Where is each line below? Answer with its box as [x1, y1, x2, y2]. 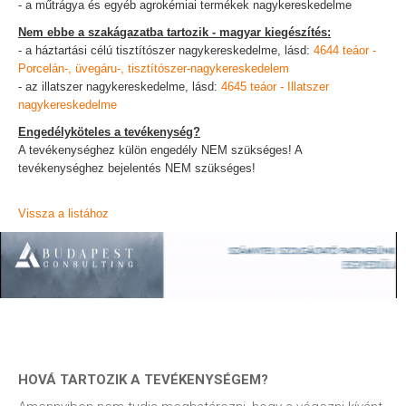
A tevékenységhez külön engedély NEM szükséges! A [18, 143, 302, 157]
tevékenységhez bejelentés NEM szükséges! [18, 161, 256, 175]
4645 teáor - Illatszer [221, 80, 329, 93]
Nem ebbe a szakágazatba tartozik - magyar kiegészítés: [18, 25, 331, 39]
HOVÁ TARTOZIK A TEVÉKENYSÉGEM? [18, 371, 268, 388]
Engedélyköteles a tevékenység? [18, 125, 200, 139]
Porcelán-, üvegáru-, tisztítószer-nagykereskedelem [18, 62, 289, 75]
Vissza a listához [18, 207, 109, 220]
